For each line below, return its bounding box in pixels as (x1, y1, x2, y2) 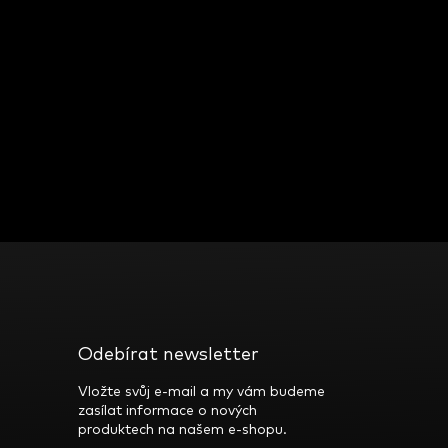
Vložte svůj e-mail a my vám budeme (77, 385, 325, 400)
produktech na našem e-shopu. (77, 423, 287, 438)
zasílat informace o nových (77, 404, 257, 419)
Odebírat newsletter (77, 346, 259, 365)
